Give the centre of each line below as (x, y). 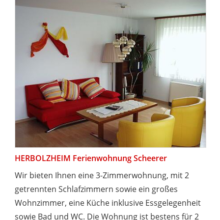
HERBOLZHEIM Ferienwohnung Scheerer (91, 158)
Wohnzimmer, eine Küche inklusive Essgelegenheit (108, 203)
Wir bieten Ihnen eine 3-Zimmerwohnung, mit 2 (102, 175)
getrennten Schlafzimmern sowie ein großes (96, 189)
